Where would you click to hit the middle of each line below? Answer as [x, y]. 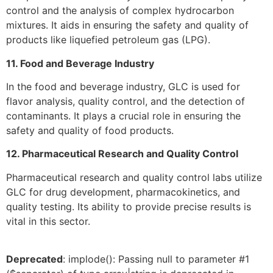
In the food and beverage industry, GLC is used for [123, 87]
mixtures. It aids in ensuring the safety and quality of [127, 25]
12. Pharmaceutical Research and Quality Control [122, 154]
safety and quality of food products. [90, 131]
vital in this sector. [48, 221]
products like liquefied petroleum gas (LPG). [108, 40]
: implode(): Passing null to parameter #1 [156, 259]
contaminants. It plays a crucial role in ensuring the [123, 116]
